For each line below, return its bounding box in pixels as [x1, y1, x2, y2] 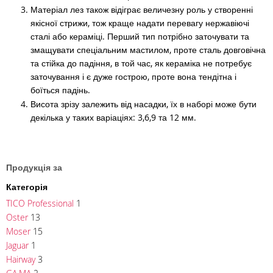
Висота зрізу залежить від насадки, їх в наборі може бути [30, 97, 257, 110]
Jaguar [6, 239, 29, 251]
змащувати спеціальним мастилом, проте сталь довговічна [30, 43, 266, 55]
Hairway [6, 253, 35, 265]
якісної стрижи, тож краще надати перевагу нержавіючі [30, 16, 249, 29]
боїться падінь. [30, 83, 95, 96]
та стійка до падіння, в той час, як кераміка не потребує [30, 57, 252, 69]
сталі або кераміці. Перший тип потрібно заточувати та [30, 30, 249, 42]
